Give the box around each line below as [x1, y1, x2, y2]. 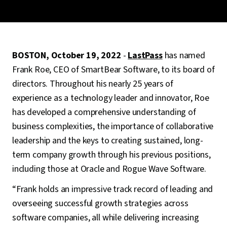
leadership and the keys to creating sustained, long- [12, 134, 203, 147]
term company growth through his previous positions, [12, 148, 211, 161]
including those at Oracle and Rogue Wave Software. [12, 163, 207, 175]
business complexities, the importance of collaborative [12, 120, 214, 133]
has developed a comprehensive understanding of [12, 106, 196, 119]
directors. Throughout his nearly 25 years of [12, 78, 174, 90]
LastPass [128, 49, 163, 62]
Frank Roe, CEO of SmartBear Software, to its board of [12, 63, 215, 76]
